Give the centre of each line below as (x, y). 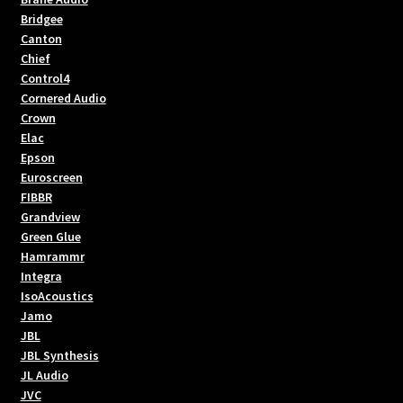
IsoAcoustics (57, 296)
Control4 (45, 78)
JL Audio (44, 375)
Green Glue (50, 236)
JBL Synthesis (59, 355)
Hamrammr (52, 256)
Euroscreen (51, 177)
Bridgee (41, 18)
